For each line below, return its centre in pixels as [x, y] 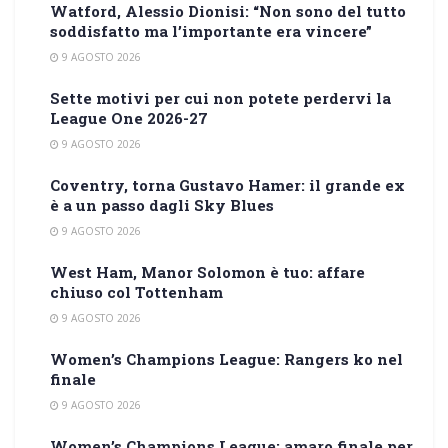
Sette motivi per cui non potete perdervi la [220, 97]
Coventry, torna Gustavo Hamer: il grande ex [227, 184]
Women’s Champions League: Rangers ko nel [226, 358]
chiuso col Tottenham [136, 291]
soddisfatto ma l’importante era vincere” [211, 30]
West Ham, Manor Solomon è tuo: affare [207, 271]
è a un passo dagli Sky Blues [162, 204]
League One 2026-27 [129, 117]
